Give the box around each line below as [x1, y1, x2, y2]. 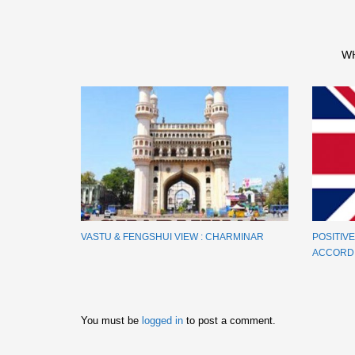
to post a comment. [186, 315, 276, 327]
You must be [81, 315, 142, 327]
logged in [142, 315, 186, 327]
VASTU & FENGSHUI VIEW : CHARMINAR [81, 231, 264, 243]
